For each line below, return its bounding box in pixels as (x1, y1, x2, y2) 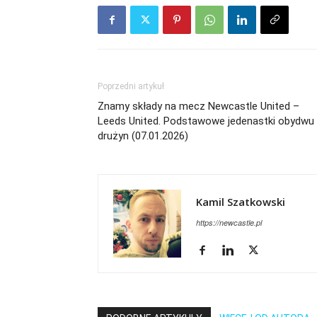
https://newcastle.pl (196, 217, 262, 228)
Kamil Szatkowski (196, 195, 285, 209)
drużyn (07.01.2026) (98, 129, 188, 142)
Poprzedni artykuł (98, 81, 164, 91)
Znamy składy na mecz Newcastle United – (98, 100, 299, 113)
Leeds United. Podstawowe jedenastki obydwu (98, 115, 314, 127)
